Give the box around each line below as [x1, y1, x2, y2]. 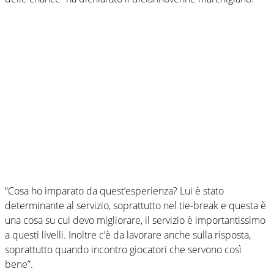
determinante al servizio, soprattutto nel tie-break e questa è [5, 198, 266, 212]
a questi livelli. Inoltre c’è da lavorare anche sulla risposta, [5, 228, 251, 242]
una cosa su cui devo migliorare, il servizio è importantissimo [5, 213, 265, 227]
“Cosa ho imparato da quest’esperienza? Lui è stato [5, 183, 224, 198]
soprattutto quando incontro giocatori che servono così [5, 242, 242, 256]
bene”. [5, 257, 33, 271]
